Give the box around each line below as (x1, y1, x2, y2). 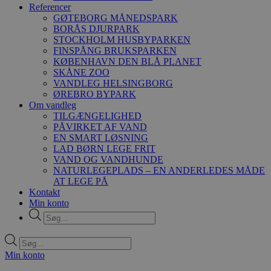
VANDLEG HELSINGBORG (53, 78, 173, 88)
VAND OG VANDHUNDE (53, 154, 163, 165)
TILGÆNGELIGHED (53, 111, 142, 121)
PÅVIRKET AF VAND (53, 122, 147, 132)
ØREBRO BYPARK (53, 89, 136, 99)
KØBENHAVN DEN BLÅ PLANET (53, 56, 201, 67)
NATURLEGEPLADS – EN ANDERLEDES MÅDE (53, 165, 265, 175)
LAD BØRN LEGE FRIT (53, 143, 155, 154)
